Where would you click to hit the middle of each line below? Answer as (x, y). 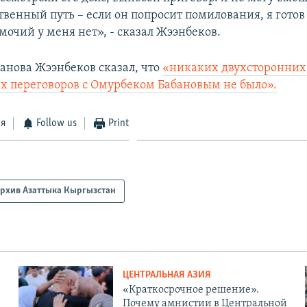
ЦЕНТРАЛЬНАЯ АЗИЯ (167, 275)
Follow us (57, 123)
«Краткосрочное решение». (191, 290)
